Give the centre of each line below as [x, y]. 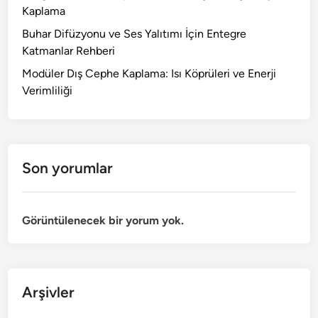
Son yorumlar [68, 168]
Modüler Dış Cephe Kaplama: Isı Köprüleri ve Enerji [149, 74]
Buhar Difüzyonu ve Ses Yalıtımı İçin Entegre [135, 34]
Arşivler [49, 292]
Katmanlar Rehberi [69, 51]
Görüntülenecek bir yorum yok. [103, 221]
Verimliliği [48, 91]
